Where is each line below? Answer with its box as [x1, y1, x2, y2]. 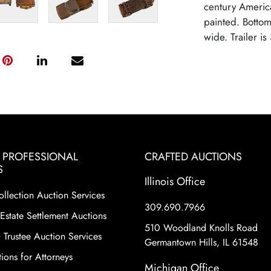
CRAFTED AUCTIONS [145, 149, 242, 165]
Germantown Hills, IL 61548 [145, 235, 258, 249]
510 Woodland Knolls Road [145, 221, 258, 235]
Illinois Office [145, 174, 205, 189]
